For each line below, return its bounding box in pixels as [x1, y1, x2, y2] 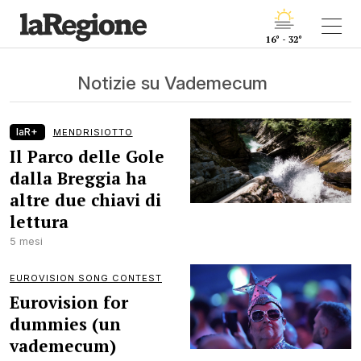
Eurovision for [10, 291, 128, 313]
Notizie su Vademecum [77, 72, 268, 93]
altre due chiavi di [10, 189, 161, 211]
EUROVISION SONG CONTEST [10, 272, 162, 284]
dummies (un [10, 313, 121, 335]
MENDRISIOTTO [52, 127, 133, 138]
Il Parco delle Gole [10, 145, 164, 168]
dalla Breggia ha [10, 167, 147, 189]
